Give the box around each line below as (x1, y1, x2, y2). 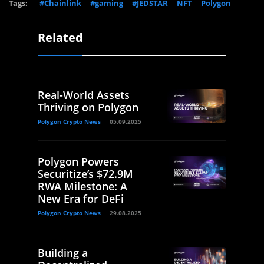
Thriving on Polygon (38, 100, 138, 115)
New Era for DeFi (38, 192, 124, 206)
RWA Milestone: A (38, 179, 127, 194)
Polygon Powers (38, 154, 119, 169)
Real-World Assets (38, 88, 130, 103)
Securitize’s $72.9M (38, 167, 133, 181)
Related (38, 29, 83, 46)
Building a (38, 246, 88, 260)
